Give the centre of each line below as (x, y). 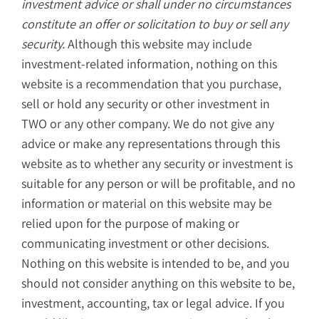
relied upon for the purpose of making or (130, 224)
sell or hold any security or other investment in (146, 104)
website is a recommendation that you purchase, (151, 84)
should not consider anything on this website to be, (158, 283)
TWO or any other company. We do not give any (148, 124)
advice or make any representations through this (151, 144)
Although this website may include (158, 44)
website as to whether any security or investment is (157, 164)
